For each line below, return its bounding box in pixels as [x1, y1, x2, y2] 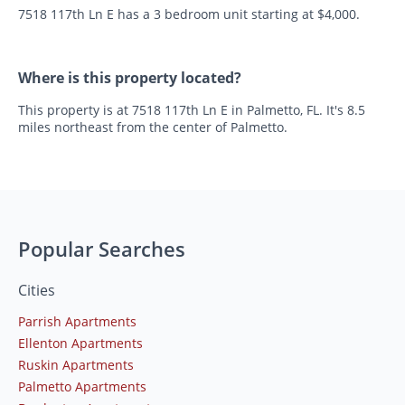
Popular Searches [18, 235, 185, 263]
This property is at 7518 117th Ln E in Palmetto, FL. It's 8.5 [18, 101, 365, 119]
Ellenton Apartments [18, 334, 143, 353]
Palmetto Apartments [18, 378, 146, 396]
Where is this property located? [18, 68, 241, 89]
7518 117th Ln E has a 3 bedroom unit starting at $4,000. [18, 5, 360, 24]
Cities [18, 280, 55, 301]
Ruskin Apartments [18, 356, 134, 374]
